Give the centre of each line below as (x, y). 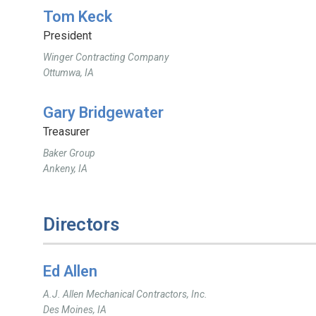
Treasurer (67, 132)
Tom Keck (78, 17)
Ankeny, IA (66, 169)
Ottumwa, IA (69, 73)
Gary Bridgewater (104, 113)
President (68, 36)
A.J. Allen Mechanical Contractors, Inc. (126, 294)
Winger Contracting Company (106, 57)
